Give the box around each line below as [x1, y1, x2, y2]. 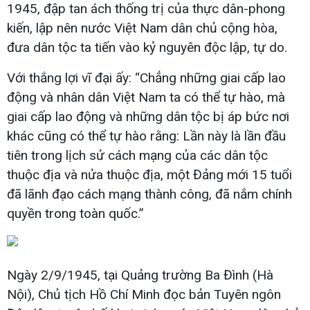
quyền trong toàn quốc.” [7, 205, 144, 221]
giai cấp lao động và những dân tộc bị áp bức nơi [7, 108, 289, 125]
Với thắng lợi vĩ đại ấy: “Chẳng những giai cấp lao [7, 69, 286, 86]
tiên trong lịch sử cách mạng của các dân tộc [7, 147, 268, 163]
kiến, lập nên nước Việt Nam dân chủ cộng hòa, [7, 19, 277, 36]
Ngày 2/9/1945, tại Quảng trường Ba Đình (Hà [7, 266, 273, 283]
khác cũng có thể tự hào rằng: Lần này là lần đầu [7, 127, 286, 144]
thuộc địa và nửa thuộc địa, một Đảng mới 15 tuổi [7, 166, 292, 183]
